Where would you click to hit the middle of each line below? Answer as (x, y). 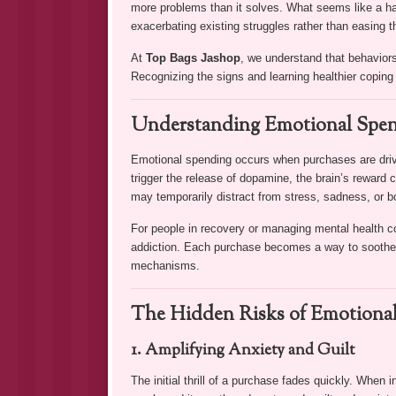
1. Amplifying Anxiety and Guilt (242, 351)
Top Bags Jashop (193, 57)
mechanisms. (165, 265)
